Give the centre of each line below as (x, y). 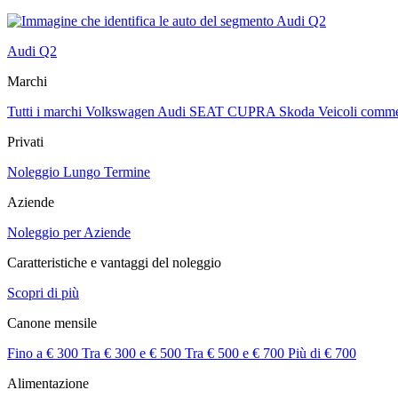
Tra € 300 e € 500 (133, 354)
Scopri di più (43, 293)
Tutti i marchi (46, 112)
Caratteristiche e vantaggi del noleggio (114, 263)
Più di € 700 (322, 354)
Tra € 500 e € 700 (236, 354)
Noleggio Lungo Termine (79, 172)
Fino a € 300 (44, 354)
